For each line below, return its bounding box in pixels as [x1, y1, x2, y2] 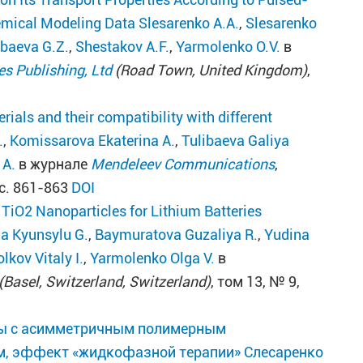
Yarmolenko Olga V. [90, 250, 216, 267]
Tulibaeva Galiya [181, 132, 290, 149]
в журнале [15, 156, 92, 173]
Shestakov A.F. [75, 38, 170, 55]
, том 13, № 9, [211, 273, 301, 290]
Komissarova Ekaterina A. [10, 132, 176, 149]
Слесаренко [244, 344, 324, 361]
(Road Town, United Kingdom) [112, 62, 308, 79]
